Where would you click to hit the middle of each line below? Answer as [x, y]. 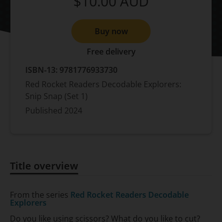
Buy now [111, 31]
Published [45, 111]
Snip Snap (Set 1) [56, 96]
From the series [40, 195]
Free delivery [111, 52]
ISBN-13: [42, 70]
